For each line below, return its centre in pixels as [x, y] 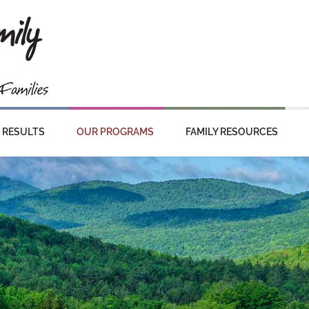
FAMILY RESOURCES [232, 132]
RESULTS [23, 132]
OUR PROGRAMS [115, 132]
